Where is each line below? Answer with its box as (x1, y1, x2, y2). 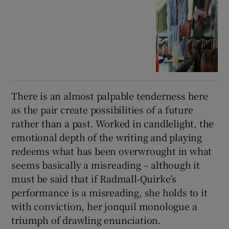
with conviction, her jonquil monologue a (11, 199, 197, 213)
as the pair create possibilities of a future (11, 103, 193, 117)
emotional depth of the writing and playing (11, 130, 202, 144)
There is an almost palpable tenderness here (11, 89, 208, 103)
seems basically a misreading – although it (11, 158, 200, 172)
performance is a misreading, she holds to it (11, 186, 208, 199)
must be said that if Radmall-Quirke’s (11, 172, 177, 186)
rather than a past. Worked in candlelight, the (11, 117, 214, 130)
